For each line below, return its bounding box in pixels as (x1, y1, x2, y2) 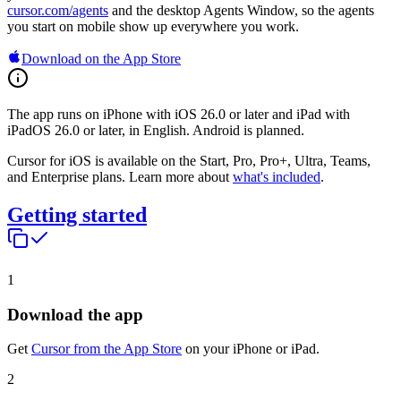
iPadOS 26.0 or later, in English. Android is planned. (7, 123, 304, 139)
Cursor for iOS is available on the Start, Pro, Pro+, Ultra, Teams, (7, 153, 371, 169)
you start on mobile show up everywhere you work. (7, 19, 299, 35)
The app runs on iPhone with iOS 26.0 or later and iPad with (7, 107, 350, 123)
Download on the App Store (21, 51, 181, 67)
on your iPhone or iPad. (182, 341, 320, 357)
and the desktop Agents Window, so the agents (108, 3, 374, 19)
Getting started (7, 203, 147, 227)
